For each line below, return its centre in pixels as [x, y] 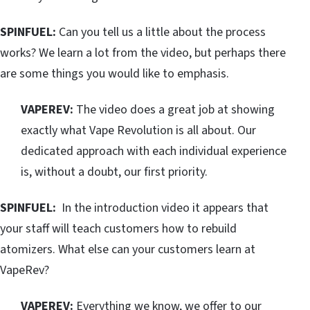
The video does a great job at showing [174, 110]
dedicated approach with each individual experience [154, 152]
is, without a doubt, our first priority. [114, 172]
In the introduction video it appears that [165, 208]
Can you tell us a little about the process [162, 33]
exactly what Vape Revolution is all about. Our [138, 131]
